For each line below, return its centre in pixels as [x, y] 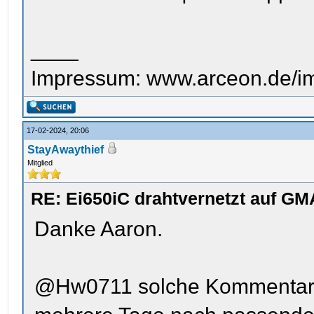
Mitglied [40, 163]
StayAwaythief [66, 150]
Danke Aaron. [99, 229]
